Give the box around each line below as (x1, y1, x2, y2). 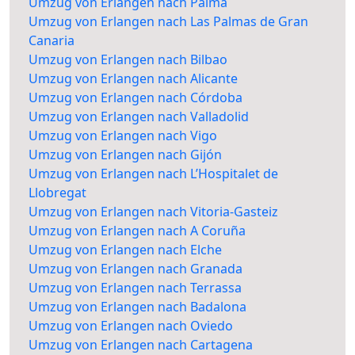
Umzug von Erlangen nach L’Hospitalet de (29, 165, 278, 183)
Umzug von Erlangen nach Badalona (29, 298, 246, 316)
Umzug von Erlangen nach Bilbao (29, 51, 227, 69)
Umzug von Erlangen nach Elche (29, 241, 222, 259)
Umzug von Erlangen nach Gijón (29, 146, 222, 164)
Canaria (29, 32, 74, 50)
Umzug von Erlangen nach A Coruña (29, 222, 246, 240)
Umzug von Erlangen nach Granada (29, 260, 242, 278)
